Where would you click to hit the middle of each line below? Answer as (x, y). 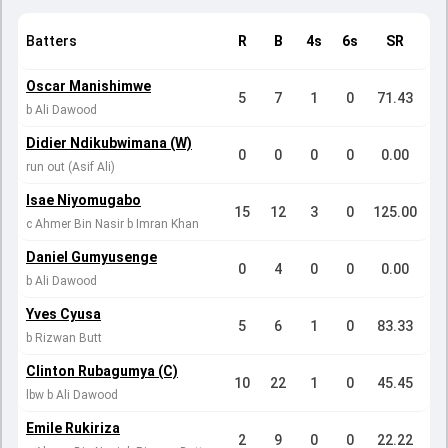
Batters (51, 41)
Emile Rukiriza (73, 428)
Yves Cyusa (63, 314)
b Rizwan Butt (64, 338)
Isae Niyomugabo (83, 200)
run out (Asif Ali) (70, 167)
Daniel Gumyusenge (91, 257)
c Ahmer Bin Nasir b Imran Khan (112, 224)
